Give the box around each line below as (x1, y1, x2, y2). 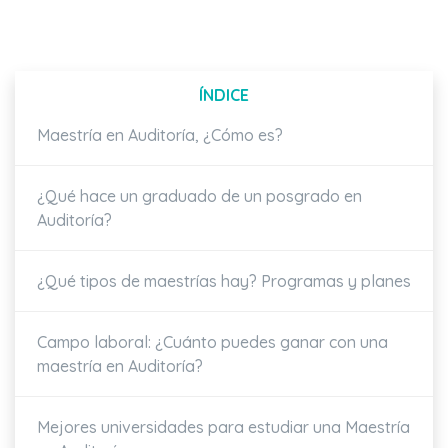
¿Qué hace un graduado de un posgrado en (37, 186, 362, 207)
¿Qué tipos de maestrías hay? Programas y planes (37, 271, 411, 292)
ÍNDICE (199, 85, 249, 106)
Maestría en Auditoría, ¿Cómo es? (37, 125, 283, 146)
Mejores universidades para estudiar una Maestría (37, 417, 410, 438)
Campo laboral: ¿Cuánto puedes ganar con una (37, 332, 388, 353)
